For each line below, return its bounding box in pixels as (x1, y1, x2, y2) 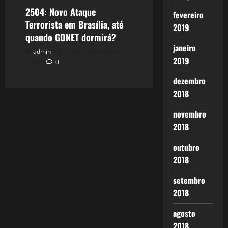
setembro (173, 174, 205, 186)
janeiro (173, 42, 196, 54)
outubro (173, 141, 199, 153)
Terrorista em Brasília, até (25, 17, 123, 31)
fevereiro (173, 9, 204, 21)
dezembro (173, 75, 206, 87)
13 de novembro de (65, 47, 122, 56)
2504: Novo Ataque (25, 5, 96, 18)
